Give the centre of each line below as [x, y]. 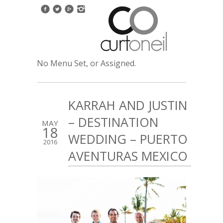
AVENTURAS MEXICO [128, 156]
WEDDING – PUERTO [128, 139]
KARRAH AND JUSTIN [128, 105]
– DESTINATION [113, 122]
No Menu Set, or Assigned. [86, 63]
